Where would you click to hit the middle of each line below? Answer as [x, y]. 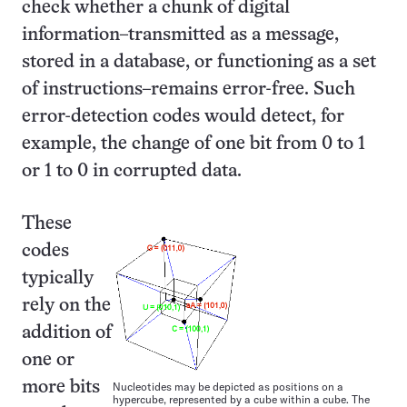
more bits [61, 387]
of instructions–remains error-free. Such [189, 89]
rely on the [66, 306]
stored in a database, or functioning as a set [199, 62]
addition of [67, 333]
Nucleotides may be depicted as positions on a [228, 386]
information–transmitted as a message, [180, 35]
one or [48, 360]
